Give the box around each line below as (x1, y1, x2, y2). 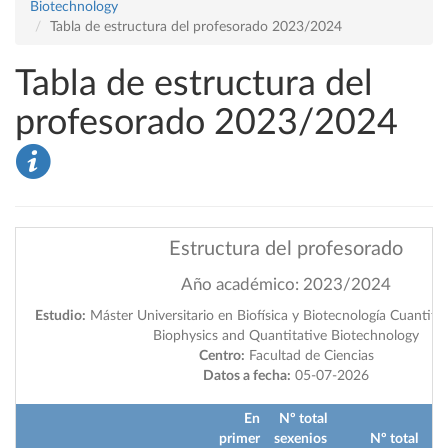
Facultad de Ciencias (244, 349, 374, 363)
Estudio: (34, 309, 86, 323)
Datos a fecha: (203, 369, 291, 383)
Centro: (198, 349, 245, 363)
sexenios (274, 432, 327, 446)
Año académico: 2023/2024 (181, 276, 391, 293)
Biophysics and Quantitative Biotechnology (153, 329, 419, 343)
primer (219, 432, 260, 446)
